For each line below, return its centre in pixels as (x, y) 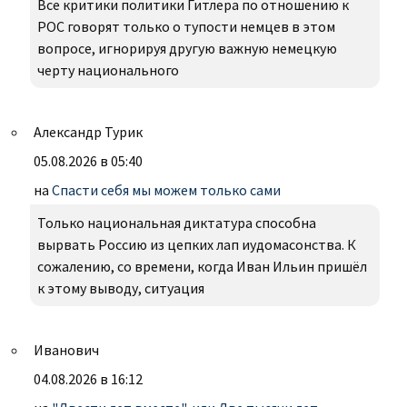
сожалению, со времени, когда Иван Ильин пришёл (202, 267)
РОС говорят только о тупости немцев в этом (186, 27)
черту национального (108, 70)
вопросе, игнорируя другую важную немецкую (187, 49)
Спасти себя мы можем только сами (166, 190)
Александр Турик (88, 132)
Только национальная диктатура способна (177, 223)
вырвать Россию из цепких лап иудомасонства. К (197, 245)
